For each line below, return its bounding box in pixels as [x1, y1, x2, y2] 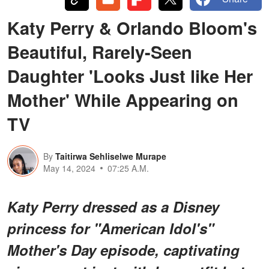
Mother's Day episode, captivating [7, 239, 240, 260]
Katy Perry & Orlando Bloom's [7, 14, 257, 40]
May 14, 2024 [43, 162, 95, 174]
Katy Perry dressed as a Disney [7, 196, 219, 217]
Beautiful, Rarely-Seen [7, 38, 192, 64]
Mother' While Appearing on [7, 86, 238, 112]
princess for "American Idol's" [7, 217, 214, 238]
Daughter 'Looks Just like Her [7, 62, 253, 88]
